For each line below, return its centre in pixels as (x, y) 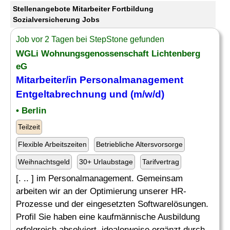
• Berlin (31, 111)
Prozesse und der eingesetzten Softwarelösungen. (112, 204)
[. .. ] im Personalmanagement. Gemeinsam (99, 178)
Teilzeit (29, 127)
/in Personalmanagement (124, 80)
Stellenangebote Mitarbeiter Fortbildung (83, 9)
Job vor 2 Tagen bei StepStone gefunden (90, 39)
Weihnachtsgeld (44, 162)
